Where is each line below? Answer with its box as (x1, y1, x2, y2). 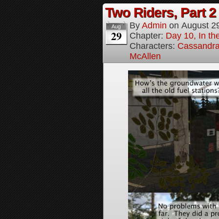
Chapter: (130, 31, 166, 41)
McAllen (130, 51, 161, 61)
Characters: (130, 41, 177, 51)
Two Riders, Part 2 (105, 5, 216, 20)
